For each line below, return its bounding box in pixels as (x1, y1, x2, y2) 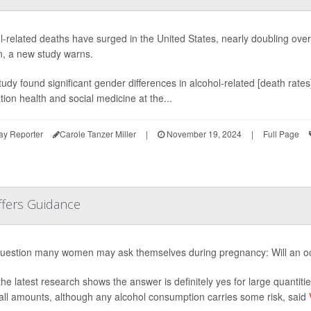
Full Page (262, 128, 299, 140)
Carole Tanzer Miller (59, 128, 136, 140)
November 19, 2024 (164, 128, 242, 140)
